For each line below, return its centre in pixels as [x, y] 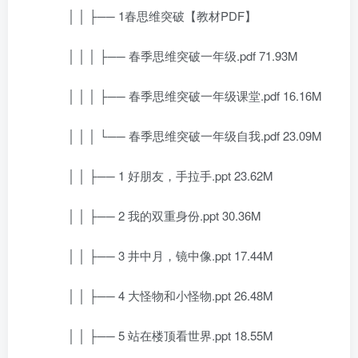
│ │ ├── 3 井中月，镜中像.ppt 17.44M [159, 255]
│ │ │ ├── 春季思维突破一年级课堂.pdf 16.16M [183, 95]
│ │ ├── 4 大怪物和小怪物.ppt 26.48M [159, 295]
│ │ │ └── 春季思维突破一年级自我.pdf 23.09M [183, 135]
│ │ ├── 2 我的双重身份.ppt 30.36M [153, 215]
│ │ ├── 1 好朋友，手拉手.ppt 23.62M [159, 175]
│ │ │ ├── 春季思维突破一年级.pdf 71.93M [171, 56]
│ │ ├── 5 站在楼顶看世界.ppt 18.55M [159, 335]
